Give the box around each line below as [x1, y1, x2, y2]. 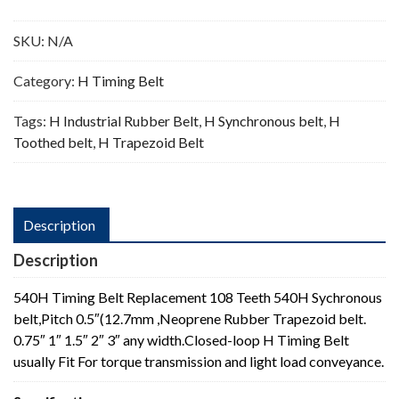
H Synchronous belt [204, 111, 323, 129]
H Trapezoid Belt [98, 133, 204, 151]
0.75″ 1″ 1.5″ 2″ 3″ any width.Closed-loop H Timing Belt [13, 330, 349, 348]
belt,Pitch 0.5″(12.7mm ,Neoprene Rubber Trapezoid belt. [13, 309, 366, 327]
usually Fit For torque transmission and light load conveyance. [13, 352, 384, 370]
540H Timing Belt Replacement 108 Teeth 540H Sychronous [13, 288, 382, 305]
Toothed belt [13, 133, 93, 151]
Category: [13, 71, 77, 89]
